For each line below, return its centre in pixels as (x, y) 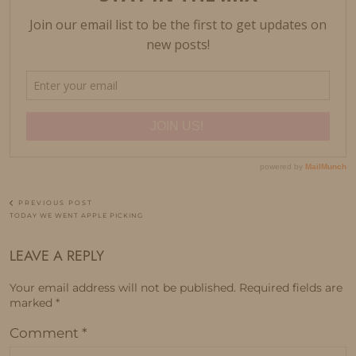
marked (33, 302)
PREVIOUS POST (54, 202)
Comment (46, 333)
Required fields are (291, 287)
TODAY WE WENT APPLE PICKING (76, 215)
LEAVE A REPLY (57, 255)
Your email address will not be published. (123, 287)
